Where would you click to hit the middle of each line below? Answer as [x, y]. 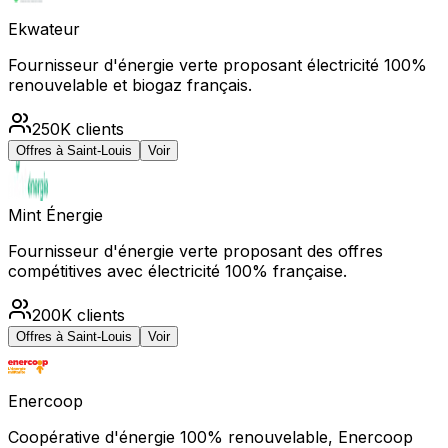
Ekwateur [44, 28]
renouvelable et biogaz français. [130, 84]
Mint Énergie [55, 214]
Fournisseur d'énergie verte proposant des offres [195, 250]
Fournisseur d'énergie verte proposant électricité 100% [217, 64]
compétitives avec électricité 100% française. [177, 270]
